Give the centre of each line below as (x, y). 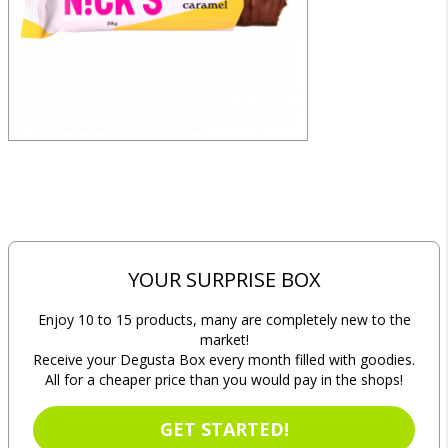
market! (224, 339)
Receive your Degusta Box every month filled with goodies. (224, 359)
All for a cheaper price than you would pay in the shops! (224, 379)
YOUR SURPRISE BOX (224, 279)
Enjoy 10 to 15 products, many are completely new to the (224, 319)
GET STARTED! (224, 429)
